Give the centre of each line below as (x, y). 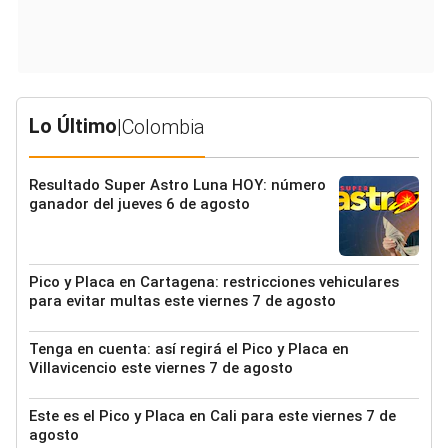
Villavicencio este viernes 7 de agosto (161, 368)
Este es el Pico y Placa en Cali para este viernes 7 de (212, 416)
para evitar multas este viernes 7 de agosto (182, 301)
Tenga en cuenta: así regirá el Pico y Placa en (189, 349)
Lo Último (73, 126)
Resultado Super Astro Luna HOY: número (177, 185)
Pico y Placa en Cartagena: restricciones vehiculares (214, 282)
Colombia (163, 127)
